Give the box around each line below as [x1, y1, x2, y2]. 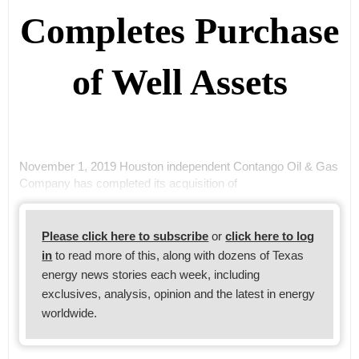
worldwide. [42, 305, 98, 320]
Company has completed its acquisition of [18, 175, 237, 190]
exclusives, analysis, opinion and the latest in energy [42, 286, 316, 301]
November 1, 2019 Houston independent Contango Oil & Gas [18, 159, 338, 173]
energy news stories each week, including [42, 267, 260, 281]
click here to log [225, 228, 315, 243]
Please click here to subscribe [42, 228, 209, 243]
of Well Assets [71, 62, 288, 103]
